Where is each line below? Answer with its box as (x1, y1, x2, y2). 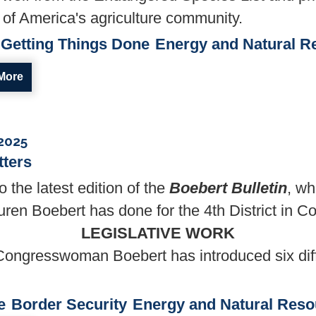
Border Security (11, 296, 127, 313)
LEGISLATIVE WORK (81, 224, 235, 242)
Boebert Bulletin (169, 179, 287, 197)
